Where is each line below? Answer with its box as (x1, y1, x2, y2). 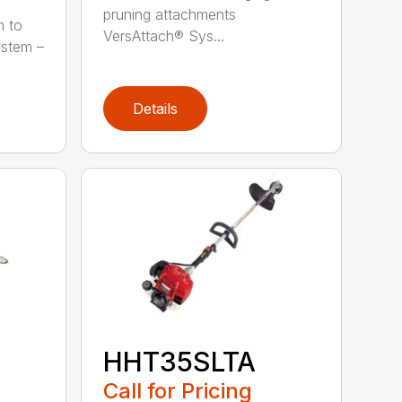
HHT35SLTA (103, 345, 257, 379)
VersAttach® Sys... (103, 27, 225, 46)
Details (133, 100, 179, 118)
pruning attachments (103, 5, 237, 24)
